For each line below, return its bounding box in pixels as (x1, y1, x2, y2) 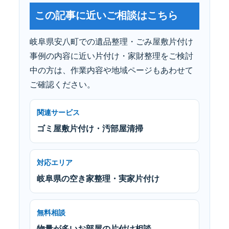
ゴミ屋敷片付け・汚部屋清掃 (37, 124, 143, 133)
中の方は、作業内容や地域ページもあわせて (30, 65, 193, 75)
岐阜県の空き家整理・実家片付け (37, 174, 159, 183)
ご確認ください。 (30, 80, 95, 89)
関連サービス (37, 108, 80, 117)
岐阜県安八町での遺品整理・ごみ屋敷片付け (30, 37, 193, 46)
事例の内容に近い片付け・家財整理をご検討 (30, 51, 193, 60)
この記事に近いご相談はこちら (35, 9, 178, 21)
